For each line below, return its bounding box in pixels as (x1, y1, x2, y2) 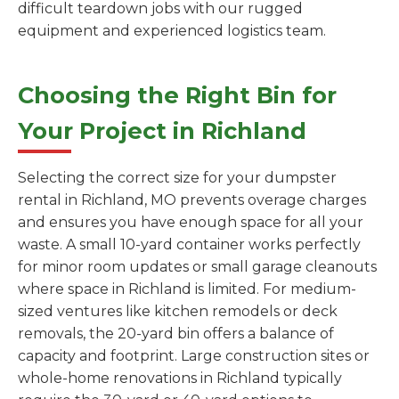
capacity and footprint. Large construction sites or (18, 347, 370, 365)
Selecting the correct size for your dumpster (18, 169, 337, 187)
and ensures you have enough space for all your (18, 214, 363, 232)
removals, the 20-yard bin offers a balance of (18, 325, 334, 343)
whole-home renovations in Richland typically (18, 370, 342, 387)
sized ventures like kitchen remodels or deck (18, 303, 338, 321)
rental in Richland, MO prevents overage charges (18, 191, 366, 209)
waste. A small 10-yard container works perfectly (18, 236, 361, 254)
